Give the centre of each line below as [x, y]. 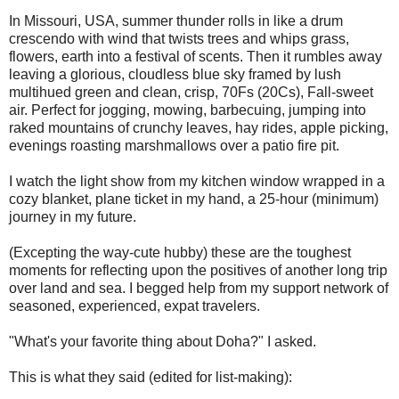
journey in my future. [73, 216]
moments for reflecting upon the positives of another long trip [198, 270]
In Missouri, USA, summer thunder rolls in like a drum [176, 20]
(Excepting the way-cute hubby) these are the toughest [180, 252]
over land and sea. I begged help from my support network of [199, 288]
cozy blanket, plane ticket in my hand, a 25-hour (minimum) [194, 199]
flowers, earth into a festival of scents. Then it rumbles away [195, 56]
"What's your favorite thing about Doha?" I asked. [163, 341]
